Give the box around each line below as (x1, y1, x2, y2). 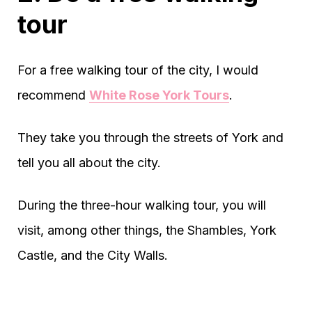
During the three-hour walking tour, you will (17, 197, 266, 212)
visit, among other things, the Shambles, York (17, 222, 276, 237)
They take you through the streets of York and (17, 130, 283, 145)
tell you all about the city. (17, 155, 161, 170)
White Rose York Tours (89, 87, 229, 102)
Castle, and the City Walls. (17, 247, 168, 263)
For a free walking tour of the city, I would (17, 62, 258, 77)
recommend (17, 87, 89, 102)
